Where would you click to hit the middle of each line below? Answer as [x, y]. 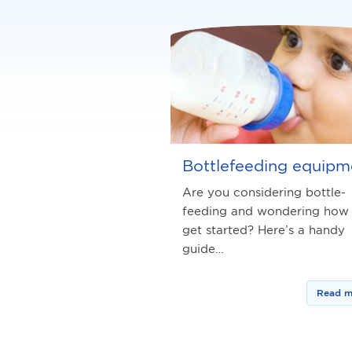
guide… [203, 248]
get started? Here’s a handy [264, 229]
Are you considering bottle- [264, 192]
